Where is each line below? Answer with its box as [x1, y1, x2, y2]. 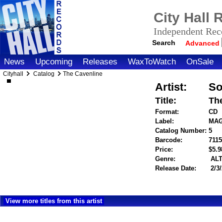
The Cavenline [63, 70, 103, 77]
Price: [155, 146, 173, 153]
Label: [155, 117, 174, 125]
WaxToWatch [128, 57, 176, 66]
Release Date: [155, 165, 197, 172]
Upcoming [35, 57, 72, 66]
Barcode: [155, 136, 183, 144]
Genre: [155, 155, 176, 163]
